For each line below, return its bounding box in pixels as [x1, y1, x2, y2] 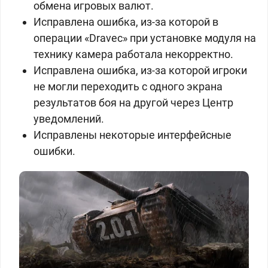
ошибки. [33, 145, 75, 157]
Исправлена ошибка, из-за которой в [33, 16, 218, 28]
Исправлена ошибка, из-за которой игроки [33, 64, 247, 77]
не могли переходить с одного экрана [33, 80, 223, 93]
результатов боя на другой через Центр [33, 96, 233, 109]
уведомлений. [33, 112, 104, 125]
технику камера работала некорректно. [33, 48, 233, 60]
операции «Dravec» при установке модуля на [33, 32, 256, 44]
